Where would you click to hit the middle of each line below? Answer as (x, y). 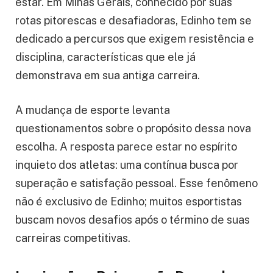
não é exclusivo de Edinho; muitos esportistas (129, 202)
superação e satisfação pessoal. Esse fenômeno (136, 183)
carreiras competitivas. (73, 238)
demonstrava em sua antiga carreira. (108, 75)
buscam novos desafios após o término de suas (133, 220)
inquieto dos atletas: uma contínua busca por (127, 165)
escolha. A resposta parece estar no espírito (126, 147)
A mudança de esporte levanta (93, 110)
